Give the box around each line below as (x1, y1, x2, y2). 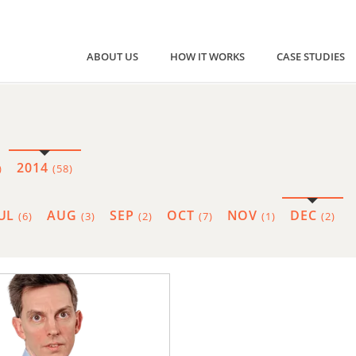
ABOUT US (87, 49, 138, 64)
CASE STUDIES (277, 49, 345, 64)
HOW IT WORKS (170, 49, 245, 64)
